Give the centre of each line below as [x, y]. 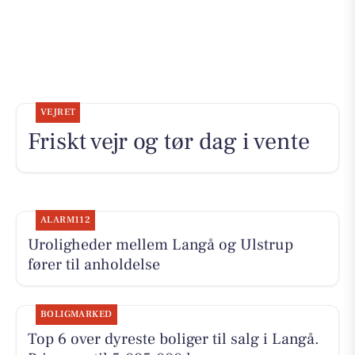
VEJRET [58, 112]
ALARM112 [65, 219]
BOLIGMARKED [76, 315]
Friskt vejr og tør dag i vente [168, 141]
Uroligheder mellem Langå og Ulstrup [160, 244]
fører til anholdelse [94, 264]
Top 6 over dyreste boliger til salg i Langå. [173, 340]
